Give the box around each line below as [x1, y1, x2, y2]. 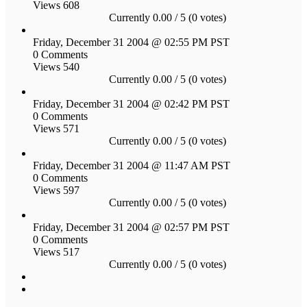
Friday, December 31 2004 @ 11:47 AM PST [33, 159, 230, 171]
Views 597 [33, 184, 79, 196]
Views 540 [33, 60, 79, 73]
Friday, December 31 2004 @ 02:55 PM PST [33, 36, 230, 48]
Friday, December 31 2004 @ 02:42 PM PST [33, 97, 230, 110]
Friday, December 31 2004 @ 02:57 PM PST [33, 221, 230, 233]
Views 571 [33, 122, 79, 134]
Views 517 [33, 245, 79, 258]
